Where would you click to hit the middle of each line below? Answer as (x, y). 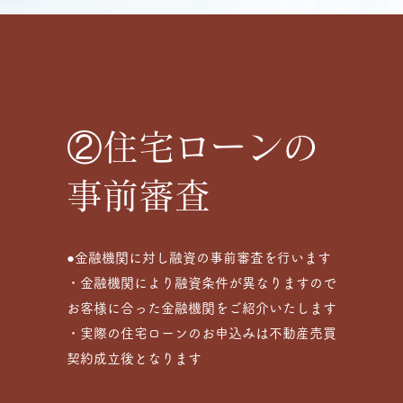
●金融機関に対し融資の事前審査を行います (198, 258)
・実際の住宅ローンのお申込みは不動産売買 (201, 333)
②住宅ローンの (192, 147)
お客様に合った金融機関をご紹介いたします (201, 308)
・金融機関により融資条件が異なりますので (201, 283)
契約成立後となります (134, 358)
